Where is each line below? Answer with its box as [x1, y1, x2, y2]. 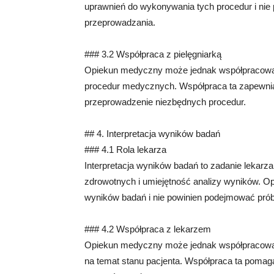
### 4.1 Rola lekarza [84, 144, 166, 155]
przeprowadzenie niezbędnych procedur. [84, 97, 246, 107]
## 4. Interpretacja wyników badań [84, 128, 220, 139]
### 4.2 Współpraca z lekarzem [84, 224, 211, 234]
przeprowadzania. [84, 17, 155, 28]
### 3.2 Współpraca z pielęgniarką [84, 49, 221, 59]
